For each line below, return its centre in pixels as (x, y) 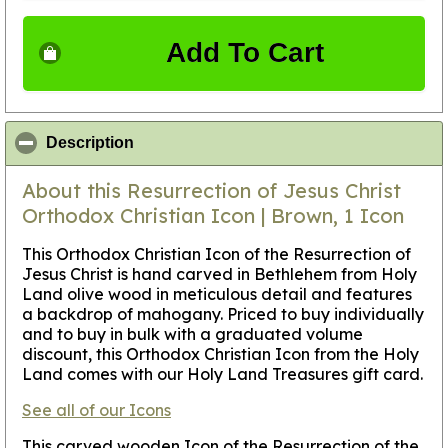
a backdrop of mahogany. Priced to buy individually (223, 313)
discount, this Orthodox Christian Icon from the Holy (220, 353)
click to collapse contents (231, 143)
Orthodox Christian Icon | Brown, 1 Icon (213, 215)
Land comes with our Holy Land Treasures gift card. (222, 373)
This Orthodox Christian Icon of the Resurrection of (216, 253)
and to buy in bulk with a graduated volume (192, 333)
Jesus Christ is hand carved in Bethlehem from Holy (219, 273)
